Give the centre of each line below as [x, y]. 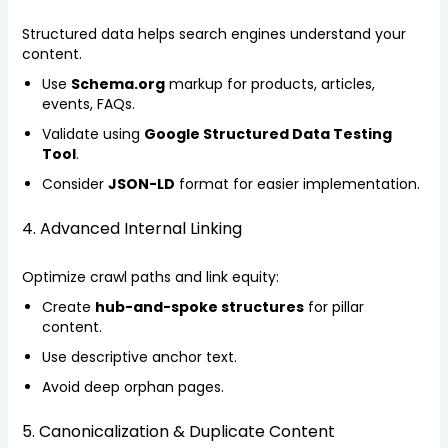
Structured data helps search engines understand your [213, 34]
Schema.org [117, 84]
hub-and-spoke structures [199, 307]
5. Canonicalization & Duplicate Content [178, 431]
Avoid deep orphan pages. [132, 387]
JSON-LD [141, 184]
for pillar [333, 307]
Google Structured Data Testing [267, 134]
